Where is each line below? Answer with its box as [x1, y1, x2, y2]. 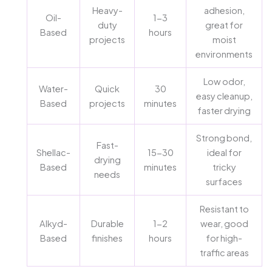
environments [195, 48, 253, 59]
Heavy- [92, 4, 123, 16]
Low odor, [203, 75, 245, 87]
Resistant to [199, 203, 249, 214]
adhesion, [203, 4, 245, 16]
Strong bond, [196, 132, 252, 143]
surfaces [206, 175, 242, 187]
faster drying [197, 104, 251, 116]
